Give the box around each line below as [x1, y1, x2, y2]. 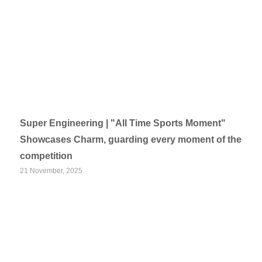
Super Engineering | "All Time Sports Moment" [20, 118, 226, 128]
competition [20, 151, 73, 161]
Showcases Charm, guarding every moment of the [20, 135, 242, 144]
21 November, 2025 [20, 167, 83, 175]
